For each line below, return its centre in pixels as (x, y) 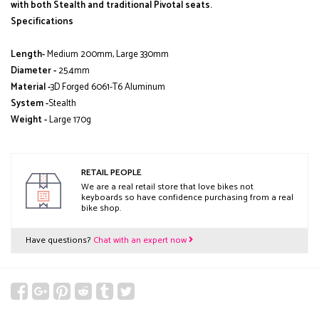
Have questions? (59, 240)
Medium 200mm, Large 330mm (107, 54)
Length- (28, 54)
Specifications (42, 22)
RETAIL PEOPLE (111, 173)
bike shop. (101, 209)
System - (30, 104)
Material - (31, 87)
